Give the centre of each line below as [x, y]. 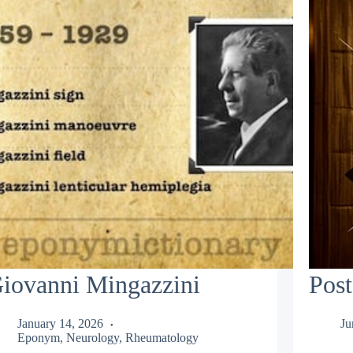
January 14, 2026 [60, 323]
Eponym [38, 337]
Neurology [92, 337]
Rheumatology [162, 337]
